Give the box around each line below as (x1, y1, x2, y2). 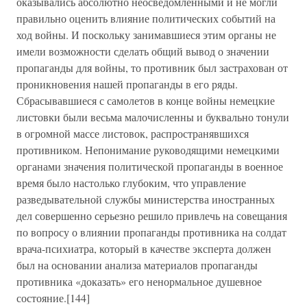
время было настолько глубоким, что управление (16, 175, 246, 190)
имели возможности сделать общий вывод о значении (16, 44, 269, 58)
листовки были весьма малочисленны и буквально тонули (16, 110, 289, 124)
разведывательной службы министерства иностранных (16, 192, 275, 206)
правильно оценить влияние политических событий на (16, 11, 275, 25)
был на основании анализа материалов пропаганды (16, 258, 258, 272)
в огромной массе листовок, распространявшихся (16, 126, 249, 140)
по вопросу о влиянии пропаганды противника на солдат (16, 225, 286, 239)
